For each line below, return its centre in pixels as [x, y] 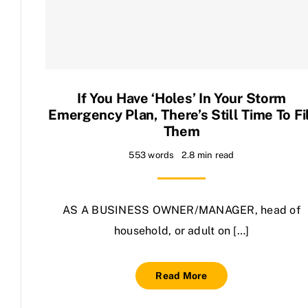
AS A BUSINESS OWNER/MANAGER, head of [181, 210]
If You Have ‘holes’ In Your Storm [181, 98]
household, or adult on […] [181, 231]
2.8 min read [208, 155]
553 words [152, 155]
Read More [181, 276]
